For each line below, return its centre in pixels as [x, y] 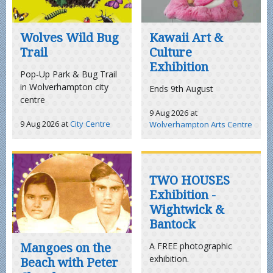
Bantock [173, 224]
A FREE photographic [191, 246]
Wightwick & [187, 209]
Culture [171, 52]
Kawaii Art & [186, 37]
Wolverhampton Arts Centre [201, 125]
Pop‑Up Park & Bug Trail [69, 74]
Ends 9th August [182, 89]
